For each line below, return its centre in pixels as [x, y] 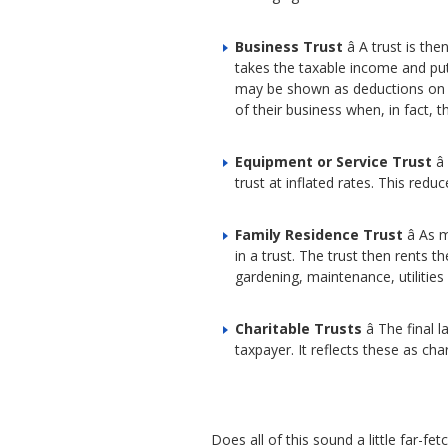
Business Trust [289, 47]
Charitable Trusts [298, 329]
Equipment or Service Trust [333, 162]
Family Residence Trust [319, 235]
